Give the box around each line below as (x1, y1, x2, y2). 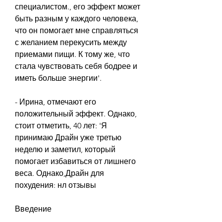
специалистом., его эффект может (15, 1, 140, 11)
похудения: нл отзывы (15, 180, 96, 190)
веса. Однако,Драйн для (15, 168, 104, 178)
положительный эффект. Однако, (15, 109, 137, 118)
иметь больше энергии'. (15, 73, 102, 83)
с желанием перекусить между (15, 37, 127, 47)
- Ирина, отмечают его (15, 97, 96, 107)
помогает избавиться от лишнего (15, 156, 136, 166)
